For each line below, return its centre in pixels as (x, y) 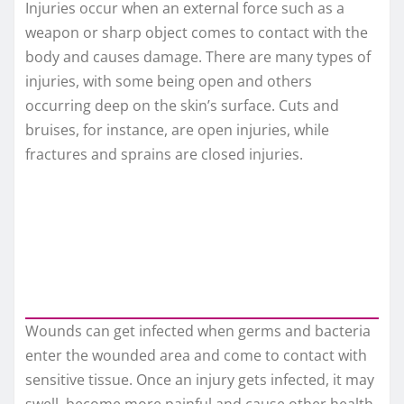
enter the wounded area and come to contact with (196, 355)
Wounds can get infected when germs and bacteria (198, 331)
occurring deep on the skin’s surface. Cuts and (182, 106)
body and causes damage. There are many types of (198, 57)
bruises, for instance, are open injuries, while (177, 130)
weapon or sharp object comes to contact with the (197, 33)
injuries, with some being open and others (169, 82)
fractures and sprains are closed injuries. (164, 155)
